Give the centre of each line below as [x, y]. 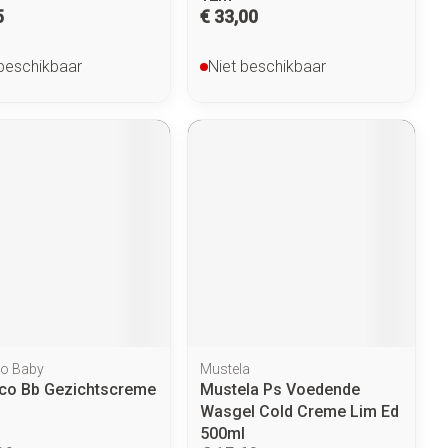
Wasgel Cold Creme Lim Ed [300, 411]
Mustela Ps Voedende [280, 389]
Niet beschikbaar [267, 66]
